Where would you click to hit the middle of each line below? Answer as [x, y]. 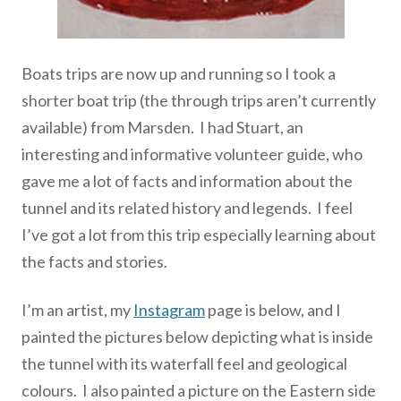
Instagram [169, 310]
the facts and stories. [94, 261]
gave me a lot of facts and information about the [187, 181]
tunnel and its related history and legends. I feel [187, 208]
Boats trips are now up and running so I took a [179, 73]
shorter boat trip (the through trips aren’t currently [199, 100]
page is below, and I [273, 310]
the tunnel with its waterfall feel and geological [184, 363]
